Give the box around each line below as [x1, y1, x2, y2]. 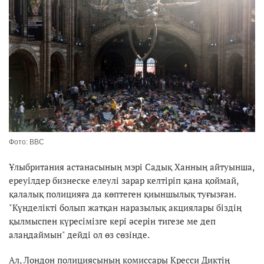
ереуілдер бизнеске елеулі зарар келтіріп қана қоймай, [9, 174, 238, 186]
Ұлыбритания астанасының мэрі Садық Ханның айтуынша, [9, 160, 254, 173]
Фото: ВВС [9, 137, 44, 146]
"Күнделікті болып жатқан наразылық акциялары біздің [9, 201, 242, 213]
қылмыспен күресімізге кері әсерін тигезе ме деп [9, 214, 216, 227]
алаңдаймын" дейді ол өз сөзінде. [9, 228, 150, 240]
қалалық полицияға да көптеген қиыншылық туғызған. [9, 187, 236, 200]
